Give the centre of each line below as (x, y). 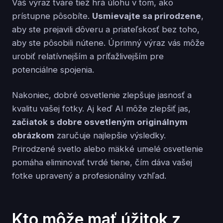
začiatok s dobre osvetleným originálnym (100, 122)
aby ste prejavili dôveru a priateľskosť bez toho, (106, 29)
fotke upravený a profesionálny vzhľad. (89, 175)
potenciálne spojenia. (53, 69)
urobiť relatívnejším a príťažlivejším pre (88, 56)
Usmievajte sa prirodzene (147, 16)
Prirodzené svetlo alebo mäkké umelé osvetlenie (108, 149)
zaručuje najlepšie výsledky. (110, 135)
